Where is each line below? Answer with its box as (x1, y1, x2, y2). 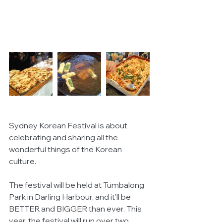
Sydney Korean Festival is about (9, 120, 129, 131)
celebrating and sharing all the (9, 132, 119, 143)
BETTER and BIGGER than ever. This (9, 204, 143, 214)
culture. (9, 156, 36, 166)
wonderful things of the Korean (9, 144, 123, 155)
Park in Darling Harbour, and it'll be (9, 192, 132, 202)
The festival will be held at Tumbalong (9, 180, 146, 190)
